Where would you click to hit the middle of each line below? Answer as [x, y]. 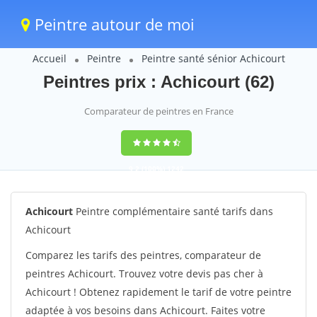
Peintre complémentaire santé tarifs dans [173, 211]
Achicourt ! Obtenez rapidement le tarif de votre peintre [158, 292]
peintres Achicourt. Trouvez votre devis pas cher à [144, 273]
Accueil [49, 58]
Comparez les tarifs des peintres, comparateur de [143, 255]
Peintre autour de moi [113, 24]
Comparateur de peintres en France [158, 111]
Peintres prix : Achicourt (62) [158, 82]
